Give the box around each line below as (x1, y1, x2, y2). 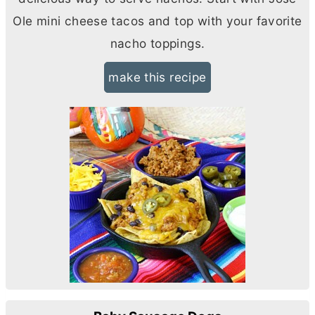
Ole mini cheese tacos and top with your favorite (13, 13, 302, 28)
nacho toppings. (110, 35, 205, 51)
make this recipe (108, 69, 207, 84)
